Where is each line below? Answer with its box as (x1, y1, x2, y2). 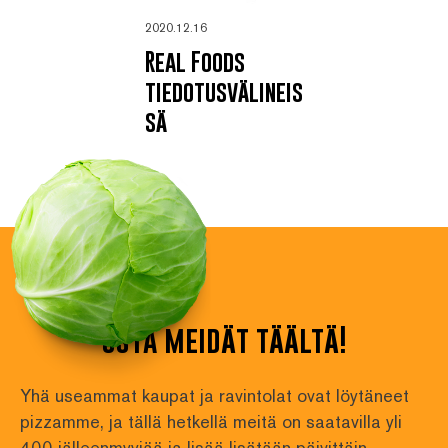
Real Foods (145, 47, 245, 77)
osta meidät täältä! (101, 322, 347, 359)
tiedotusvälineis (145, 77, 303, 107)
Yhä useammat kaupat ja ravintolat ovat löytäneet (20, 385, 409, 407)
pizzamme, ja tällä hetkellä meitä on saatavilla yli (20, 411, 402, 433)
